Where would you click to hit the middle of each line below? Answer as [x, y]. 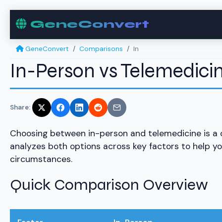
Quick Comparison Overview [109, 185]
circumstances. [41, 159]
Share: [20, 108]
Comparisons [101, 49]
